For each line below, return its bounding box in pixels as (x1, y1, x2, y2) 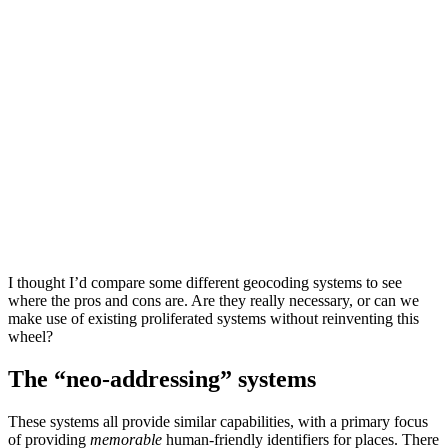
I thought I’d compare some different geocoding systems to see (8, 274, 402, 292)
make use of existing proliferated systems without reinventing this (8, 310, 419, 328)
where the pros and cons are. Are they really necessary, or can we (8, 292, 419, 310)
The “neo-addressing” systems (8, 366, 316, 393)
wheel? (8, 328, 53, 346)
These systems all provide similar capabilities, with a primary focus (8, 412, 428, 430)
